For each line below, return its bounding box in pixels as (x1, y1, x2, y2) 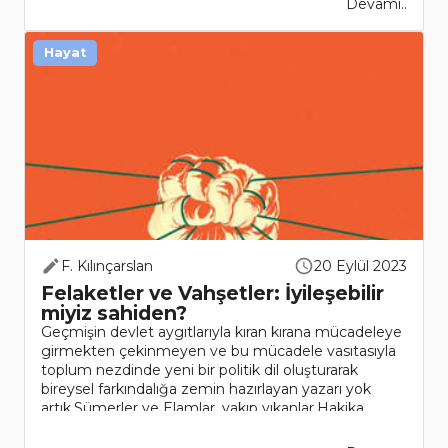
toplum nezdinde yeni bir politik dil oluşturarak (41, 361, 358, 380)
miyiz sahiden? (41, 301, 187, 326)
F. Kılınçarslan (61, 257, 153, 276)
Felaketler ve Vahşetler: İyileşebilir (41, 281, 384, 306)
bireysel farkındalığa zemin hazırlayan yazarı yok (41, 380, 371, 399)
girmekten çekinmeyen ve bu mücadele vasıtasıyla (41, 342, 396, 361)
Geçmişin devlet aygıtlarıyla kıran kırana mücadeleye (41, 323, 402, 342)
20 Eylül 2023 (314, 257, 407, 276)
